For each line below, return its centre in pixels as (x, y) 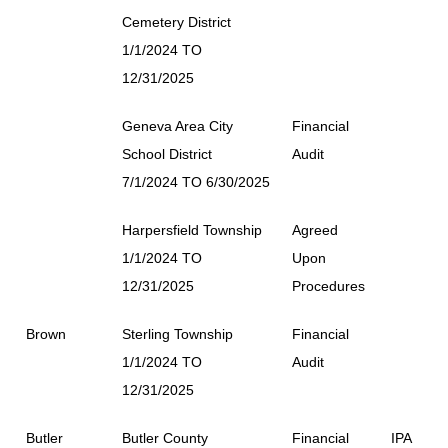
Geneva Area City (177, 125)
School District (167, 153)
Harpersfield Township (192, 229)
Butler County (165, 437)
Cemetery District (176, 21)
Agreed (315, 229)
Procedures (328, 285)
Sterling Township (177, 333)
